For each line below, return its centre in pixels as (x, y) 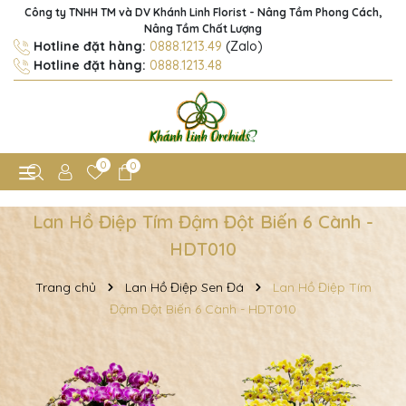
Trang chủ (65, 287)
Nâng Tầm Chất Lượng (203, 29)
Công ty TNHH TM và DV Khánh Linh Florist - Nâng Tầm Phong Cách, (203, 12)
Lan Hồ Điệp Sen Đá (184, 287)
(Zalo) (242, 46)
